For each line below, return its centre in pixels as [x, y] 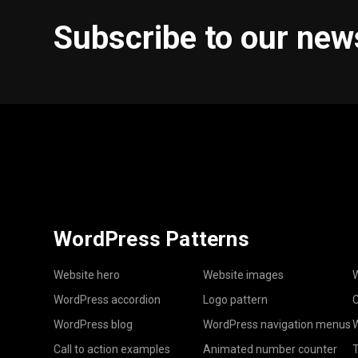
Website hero [87, 274]
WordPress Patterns [151, 239]
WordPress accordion [107, 299]
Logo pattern [235, 299]
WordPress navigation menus [276, 324]
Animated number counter [270, 349]
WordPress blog [93, 324]
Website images [243, 274]
